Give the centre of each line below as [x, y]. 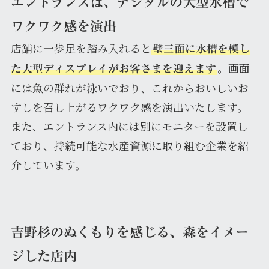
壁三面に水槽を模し [201, 49]
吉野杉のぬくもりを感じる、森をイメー [129, 232]
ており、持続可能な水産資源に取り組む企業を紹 [129, 146]
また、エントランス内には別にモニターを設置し [129, 126]
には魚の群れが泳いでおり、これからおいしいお [129, 88]
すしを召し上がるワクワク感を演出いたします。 [129, 107]
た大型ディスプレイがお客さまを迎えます [113, 69]
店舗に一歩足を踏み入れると [81, 48]
